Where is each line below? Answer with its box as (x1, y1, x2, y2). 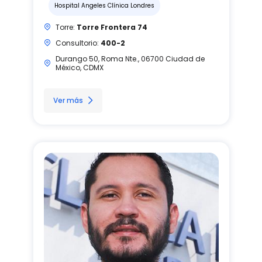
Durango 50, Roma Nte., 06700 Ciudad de (55, 53, 205, 64)
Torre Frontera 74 (76, 22, 147, 32)
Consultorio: (55, 37, 101, 48)
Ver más (53, 95, 83, 105)
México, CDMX (55, 62, 104, 73)
